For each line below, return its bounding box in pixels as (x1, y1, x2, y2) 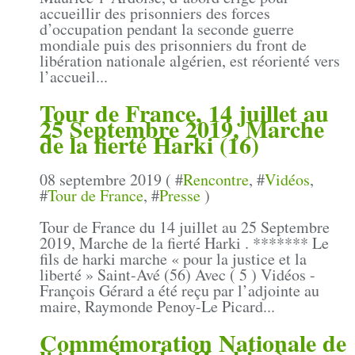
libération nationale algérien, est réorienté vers (40, 50, 340, 72)
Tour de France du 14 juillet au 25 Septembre (40, 216, 330, 239)
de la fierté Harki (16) (40, 127, 259, 162)
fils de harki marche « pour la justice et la (40, 248, 307, 270)
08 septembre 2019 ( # (40, 169, 183, 191)
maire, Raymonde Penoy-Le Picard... (40, 296, 275, 318)
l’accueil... (40, 66, 108, 88)
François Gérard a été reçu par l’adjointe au (40, 280, 319, 302)
